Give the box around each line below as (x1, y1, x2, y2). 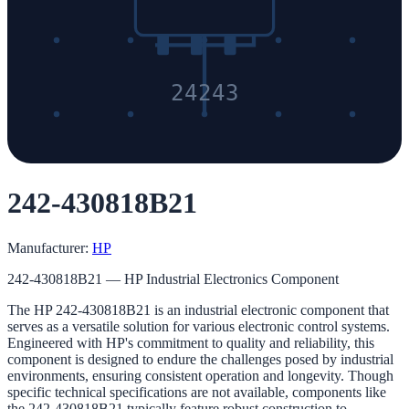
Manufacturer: (7, 239, 89, 256)
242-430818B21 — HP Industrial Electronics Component (7, 270, 339, 287)
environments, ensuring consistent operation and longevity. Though (7, 367, 393, 383)
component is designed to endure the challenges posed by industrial (7, 351, 393, 367)
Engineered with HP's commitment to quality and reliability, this (7, 334, 374, 351)
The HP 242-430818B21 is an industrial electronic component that (7, 301, 389, 318)
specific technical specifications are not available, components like (7, 383, 386, 400)
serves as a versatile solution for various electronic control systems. (7, 318, 390, 334)
